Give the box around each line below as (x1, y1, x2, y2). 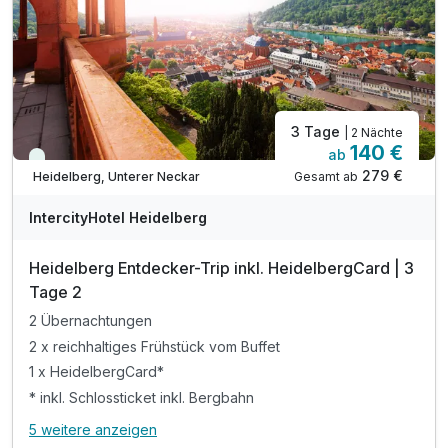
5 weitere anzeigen (29, 420, 157, 438)
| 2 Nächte (344, 124, 403, 140)
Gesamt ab (294, 168, 358, 184)
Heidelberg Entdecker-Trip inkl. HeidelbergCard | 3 (29, 257, 415, 278)
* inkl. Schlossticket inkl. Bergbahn (29, 389, 254, 407)
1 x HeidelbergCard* (29, 363, 164, 381)
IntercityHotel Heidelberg (29, 208, 207, 226)
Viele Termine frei (41, 154, 146, 170)
